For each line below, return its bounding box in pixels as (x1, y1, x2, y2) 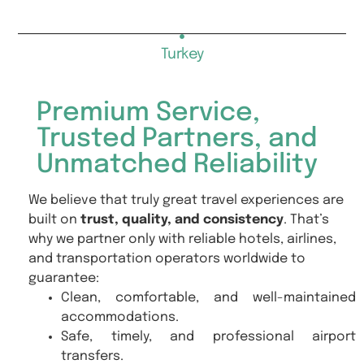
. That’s (284, 212, 329, 227)
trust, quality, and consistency (80, 212, 284, 227)
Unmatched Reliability (37, 151, 318, 179)
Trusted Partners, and (37, 125, 317, 153)
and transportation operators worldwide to (28, 251, 305, 266)
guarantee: (28, 271, 99, 285)
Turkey (160, 46, 204, 62)
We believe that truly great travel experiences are (28, 193, 344, 207)
